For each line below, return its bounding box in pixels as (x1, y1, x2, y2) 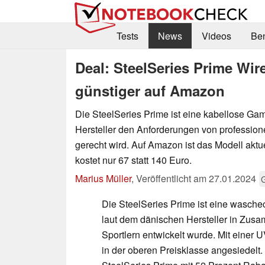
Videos (201, 29, 231, 43)
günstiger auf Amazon (75, 80, 225, 101)
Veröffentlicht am (136, 171, 209, 185)
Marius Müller (75, 171, 131, 185)
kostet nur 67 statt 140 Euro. (75, 153, 192, 167)
